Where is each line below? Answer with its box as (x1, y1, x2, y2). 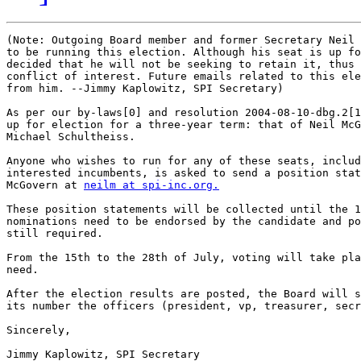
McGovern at (6, 179, 84, 192)
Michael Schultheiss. (6, 131, 135, 143)
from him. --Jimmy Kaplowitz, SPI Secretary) (6, 82, 284, 95)
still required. (6, 227, 103, 240)
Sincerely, (6, 324, 71, 337)
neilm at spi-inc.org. (84, 179, 219, 192)
